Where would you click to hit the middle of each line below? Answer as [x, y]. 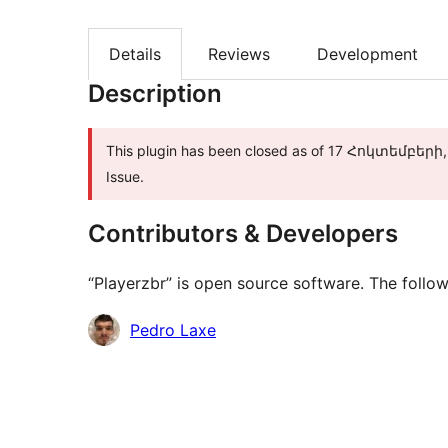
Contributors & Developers [243, 234]
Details [135, 54]
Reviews [239, 54]
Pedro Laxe [173, 330]
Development [367, 54]
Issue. [125, 177]
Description [155, 94]
